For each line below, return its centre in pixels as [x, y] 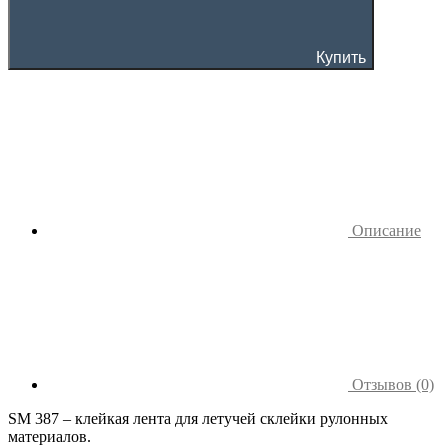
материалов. [49, 436]
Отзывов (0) [391, 384]
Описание [384, 230]
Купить [341, 57]
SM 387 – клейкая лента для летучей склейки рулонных [198, 418]
